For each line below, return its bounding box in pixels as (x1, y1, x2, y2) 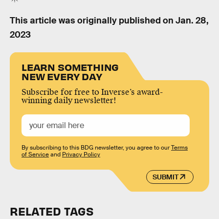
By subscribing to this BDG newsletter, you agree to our (22, 144, 171, 152)
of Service (22, 151, 49, 159)
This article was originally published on (10, 15, 175, 26)
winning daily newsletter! (22, 95, 116, 106)
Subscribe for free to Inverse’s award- (22, 87, 163, 98)
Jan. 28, (175, 15, 209, 26)
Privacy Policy (62, 151, 100, 159)
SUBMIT (152, 172, 178, 181)
